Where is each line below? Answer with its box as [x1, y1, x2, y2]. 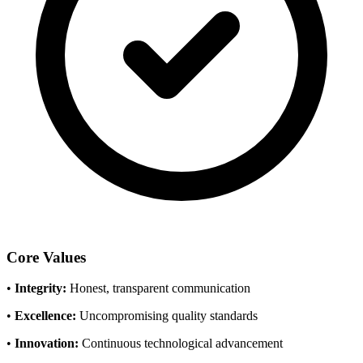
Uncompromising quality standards [76, 309, 258, 323]
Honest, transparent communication [66, 281, 250, 296]
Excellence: [15, 309, 76, 323]
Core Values [6, 248, 86, 266]
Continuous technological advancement [79, 336, 283, 351]
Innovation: [15, 336, 79, 351]
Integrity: [15, 281, 66, 296]
